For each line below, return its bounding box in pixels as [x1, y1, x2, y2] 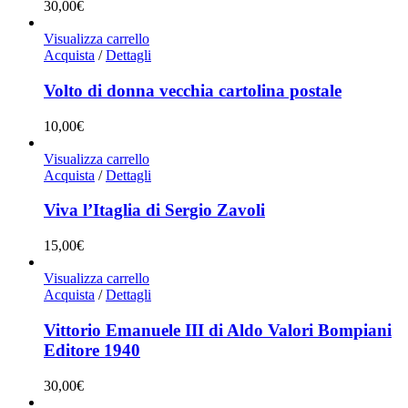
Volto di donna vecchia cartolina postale [44, 80, 342, 100]
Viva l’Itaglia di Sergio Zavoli [44, 200, 265, 220]
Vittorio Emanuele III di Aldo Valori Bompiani [44, 320, 392, 340]
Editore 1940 [44, 340, 140, 360]
